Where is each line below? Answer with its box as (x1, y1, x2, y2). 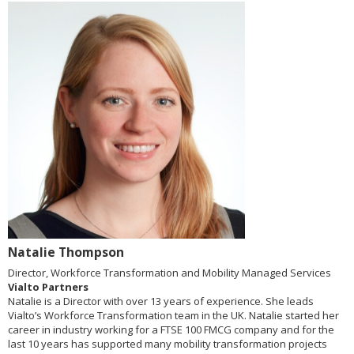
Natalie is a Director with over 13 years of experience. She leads (8, 294, 314, 309)
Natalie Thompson (8, 243, 124, 262)
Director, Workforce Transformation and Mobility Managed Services (8, 265, 331, 281)
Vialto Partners (8, 280, 88, 295)
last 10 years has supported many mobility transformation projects (8, 337, 327, 352)
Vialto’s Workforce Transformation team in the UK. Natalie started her (8, 308, 339, 323)
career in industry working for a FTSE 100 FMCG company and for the (8, 322, 334, 337)
